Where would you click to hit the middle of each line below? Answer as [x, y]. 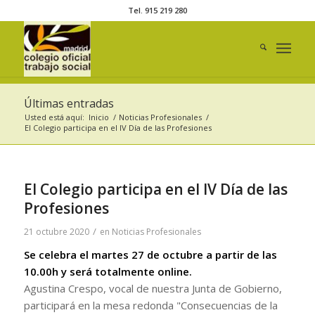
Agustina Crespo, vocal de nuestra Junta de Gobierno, [153, 288]
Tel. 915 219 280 [157, 10]
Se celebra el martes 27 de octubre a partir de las [150, 255]
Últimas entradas [69, 103]
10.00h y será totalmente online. [108, 271]
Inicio [98, 117]
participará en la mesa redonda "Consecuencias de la [150, 305]
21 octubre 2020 [56, 232]
